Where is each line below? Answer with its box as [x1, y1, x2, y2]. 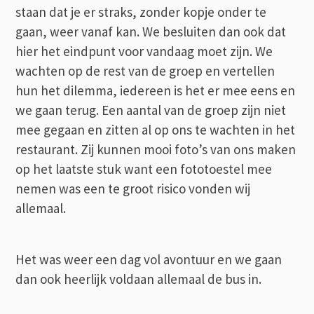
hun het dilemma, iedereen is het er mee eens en [15, 81, 296, 99]
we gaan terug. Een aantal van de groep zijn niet [15, 101, 287, 118]
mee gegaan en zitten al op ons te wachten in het [15, 121, 296, 138]
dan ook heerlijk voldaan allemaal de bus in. [15, 270, 262, 287]
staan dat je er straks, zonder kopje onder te [15, 3, 267, 20]
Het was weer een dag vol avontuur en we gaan [15, 250, 282, 268]
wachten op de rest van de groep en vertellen [15, 62, 275, 79]
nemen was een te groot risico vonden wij [15, 179, 251, 197]
